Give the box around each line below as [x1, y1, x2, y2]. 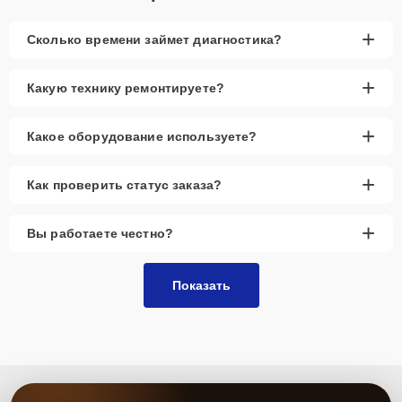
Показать [171, 277, 231, 293]
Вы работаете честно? [27, 225, 173, 240]
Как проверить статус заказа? [27, 177, 223, 192]
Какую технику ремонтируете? [27, 80, 225, 95]
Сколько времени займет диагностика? [27, 31, 283, 47]
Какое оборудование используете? [27, 128, 258, 144]
